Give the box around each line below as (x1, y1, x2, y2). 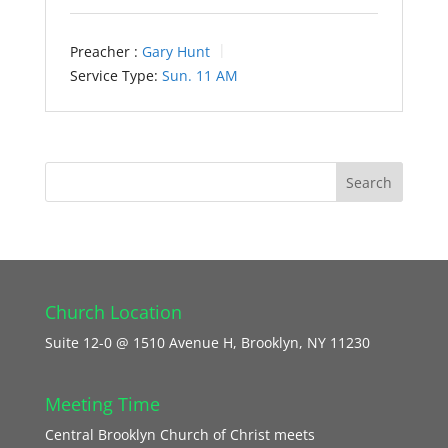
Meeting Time (44, 392, 160, 417)
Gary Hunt (141, 41, 210, 61)
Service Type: (69, 66, 158, 85)
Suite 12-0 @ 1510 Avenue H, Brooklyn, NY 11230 (44, 333, 370, 352)
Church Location (44, 300, 182, 324)
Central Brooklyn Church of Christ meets (44, 425, 315, 445)
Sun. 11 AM (161, 66, 238, 85)
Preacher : (69, 41, 138, 61)
